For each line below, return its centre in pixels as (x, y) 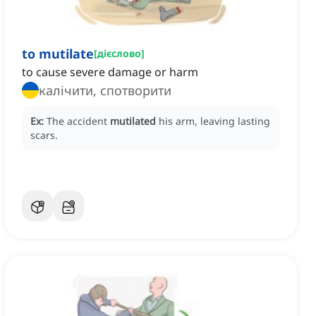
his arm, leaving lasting (214, 121)
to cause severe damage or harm (110, 72)
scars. (44, 135)
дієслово (119, 54)
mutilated (133, 121)
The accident (78, 121)
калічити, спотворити (105, 91)
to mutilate (58, 54)
